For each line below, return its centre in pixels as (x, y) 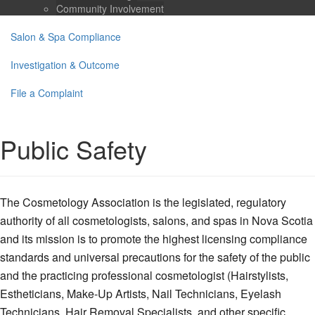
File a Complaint (47, 93)
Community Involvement (110, 8)
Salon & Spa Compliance (66, 37)
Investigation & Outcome (65, 65)
